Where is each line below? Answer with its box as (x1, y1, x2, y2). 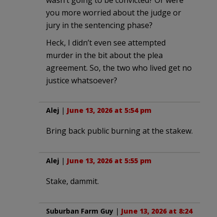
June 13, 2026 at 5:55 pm (67, 155, 152, 165)
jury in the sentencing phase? (46, 19, 153, 31)
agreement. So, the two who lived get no (46, 62, 192, 73)
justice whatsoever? (46, 75, 117, 86)
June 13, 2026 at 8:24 (121, 206, 192, 216)
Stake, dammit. (46, 175, 99, 186)
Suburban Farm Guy (46, 206, 113, 216)
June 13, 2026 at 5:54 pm (67, 105, 152, 115)
